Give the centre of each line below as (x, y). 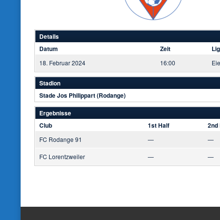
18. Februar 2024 (62, 63)
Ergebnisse (55, 113)
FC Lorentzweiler (62, 156)
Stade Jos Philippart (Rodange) (82, 95)
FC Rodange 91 (61, 139)
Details (49, 36)
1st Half (159, 125)
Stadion (50, 83)
